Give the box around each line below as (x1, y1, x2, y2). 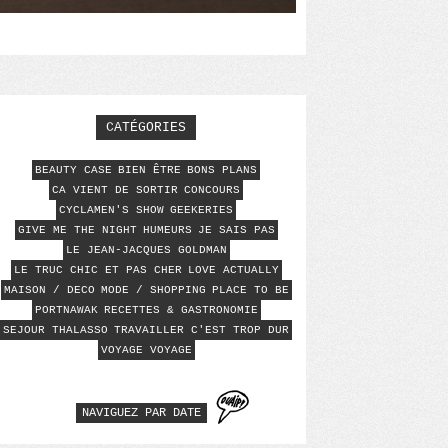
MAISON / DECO (3, 284, 95, 296)
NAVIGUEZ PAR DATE (82, 406, 201, 420)
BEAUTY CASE (35, 164, 112, 176)
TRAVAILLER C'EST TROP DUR (114, 324, 289, 336)
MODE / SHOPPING (100, 284, 206, 296)
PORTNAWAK (34, 304, 98, 316)
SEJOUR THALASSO (3, 324, 108, 336)
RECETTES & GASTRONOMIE (103, 304, 258, 316)
